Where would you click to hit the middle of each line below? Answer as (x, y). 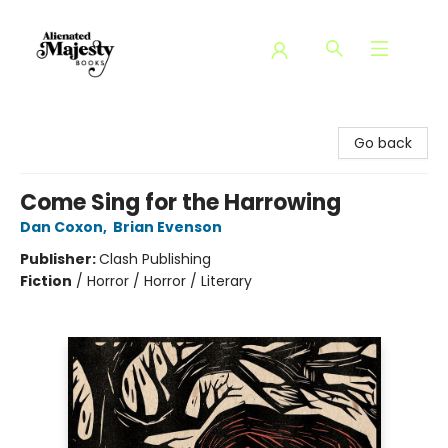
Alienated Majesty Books (99, 121)
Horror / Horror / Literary (169, 281)
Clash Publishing (155, 259)
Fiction (46, 281)
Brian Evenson (167, 227)
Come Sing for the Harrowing (180, 202)
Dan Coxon (61, 227)
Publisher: (59, 259)
